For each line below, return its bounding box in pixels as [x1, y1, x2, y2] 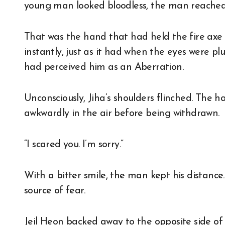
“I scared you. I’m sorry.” [24, 139, 124, 150]
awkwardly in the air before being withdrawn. [24, 108, 219, 119]
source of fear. [24, 185, 85, 196]
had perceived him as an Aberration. [24, 62, 183, 72]
